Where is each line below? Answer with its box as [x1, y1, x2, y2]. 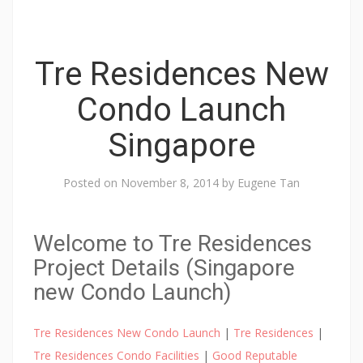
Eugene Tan [237, 175, 300, 191]
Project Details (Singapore [33, 254, 295, 282]
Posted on [63, 175, 121, 191]
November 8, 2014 [121, 175, 219, 191]
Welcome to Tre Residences [33, 230, 312, 258]
